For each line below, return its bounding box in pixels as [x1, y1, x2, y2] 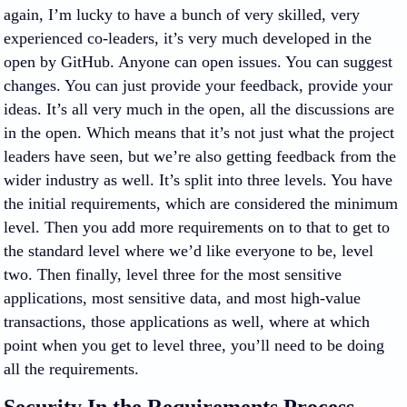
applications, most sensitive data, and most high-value [4, 289, 361, 307]
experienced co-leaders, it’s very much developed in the [4, 29, 372, 47]
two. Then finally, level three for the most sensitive [4, 265, 342, 283]
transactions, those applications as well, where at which [4, 313, 370, 331]
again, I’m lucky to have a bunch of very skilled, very [4, 5, 360, 24]
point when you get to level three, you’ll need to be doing [4, 336, 384, 354]
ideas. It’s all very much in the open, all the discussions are [4, 100, 394, 118]
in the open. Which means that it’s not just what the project [4, 124, 394, 142]
